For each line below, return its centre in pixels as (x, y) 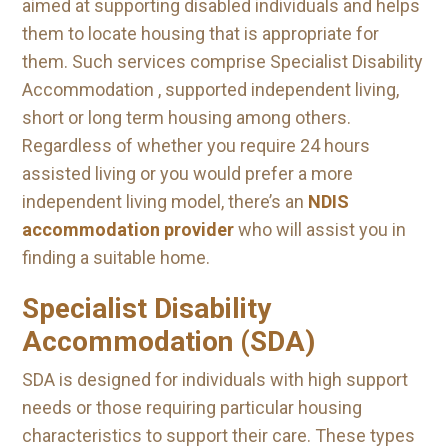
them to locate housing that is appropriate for (200, 33)
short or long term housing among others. (186, 117)
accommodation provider (128, 229)
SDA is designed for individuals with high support (215, 379)
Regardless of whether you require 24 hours (196, 145)
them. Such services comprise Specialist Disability (222, 61)
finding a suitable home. (116, 257)
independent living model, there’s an (165, 201)
